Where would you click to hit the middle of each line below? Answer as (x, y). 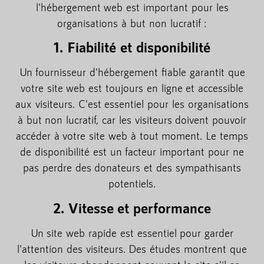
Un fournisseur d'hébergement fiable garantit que (132, 72)
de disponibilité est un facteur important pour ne (132, 152)
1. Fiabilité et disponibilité (132, 47)
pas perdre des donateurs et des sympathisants (132, 168)
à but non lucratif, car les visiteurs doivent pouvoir (132, 120)
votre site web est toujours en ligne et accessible (132, 88)
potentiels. (132, 184)
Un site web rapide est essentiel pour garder (132, 232)
